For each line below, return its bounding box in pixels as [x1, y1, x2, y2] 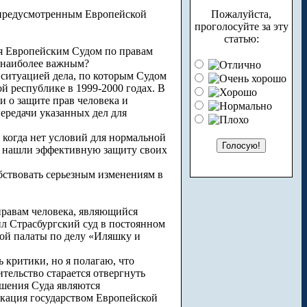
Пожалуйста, [211, 8, 271, 20]
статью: [223, 33, 259, 45]
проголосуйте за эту [194, 21, 288, 32]
